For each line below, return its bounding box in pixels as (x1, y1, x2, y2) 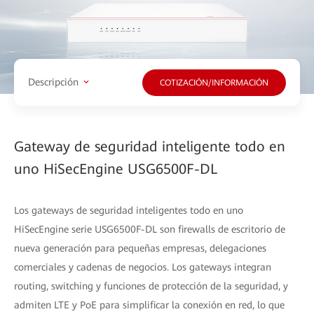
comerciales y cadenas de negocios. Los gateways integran (14, 261, 271, 273)
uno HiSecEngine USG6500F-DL (14, 160, 217, 177)
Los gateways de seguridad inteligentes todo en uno (14, 204, 243, 216)
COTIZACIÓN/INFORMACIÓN (160, 77, 268, 88)
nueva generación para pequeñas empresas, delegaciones (14, 242, 266, 254)
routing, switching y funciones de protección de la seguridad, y (14, 280, 288, 292)
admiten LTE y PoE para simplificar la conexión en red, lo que (14, 299, 285, 310)
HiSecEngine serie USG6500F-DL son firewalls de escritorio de (14, 223, 285, 235)
